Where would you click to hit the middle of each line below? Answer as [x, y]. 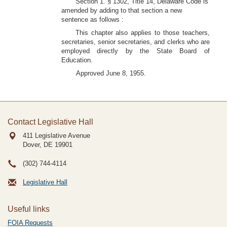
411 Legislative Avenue [56, 136]
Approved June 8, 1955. [111, 73]
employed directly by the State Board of [135, 51]
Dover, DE [38, 145]
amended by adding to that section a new [121, 10]
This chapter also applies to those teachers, [142, 33]
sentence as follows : [92, 20]
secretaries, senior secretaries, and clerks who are [135, 42]
